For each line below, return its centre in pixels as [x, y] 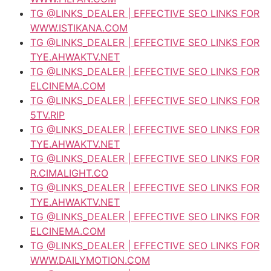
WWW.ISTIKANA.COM [79, 28]
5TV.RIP [47, 115]
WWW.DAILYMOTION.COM [90, 260]
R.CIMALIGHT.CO [69, 173]
